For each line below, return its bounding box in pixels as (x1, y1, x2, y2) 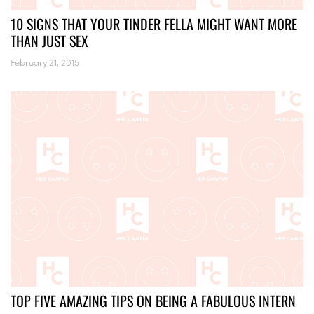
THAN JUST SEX (11, 29, 88, 51)
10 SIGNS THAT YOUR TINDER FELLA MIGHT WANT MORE (11, 13, 297, 34)
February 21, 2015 (11, 55, 79, 69)
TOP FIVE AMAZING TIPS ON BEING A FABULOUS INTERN (11, 289, 296, 311)
